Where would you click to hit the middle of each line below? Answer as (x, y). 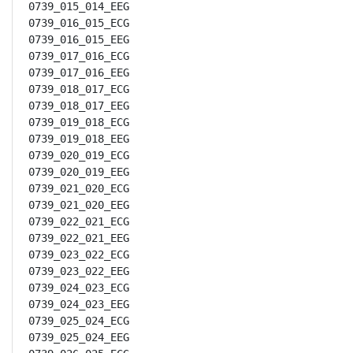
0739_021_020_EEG (79, 205)
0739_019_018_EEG (79, 139)
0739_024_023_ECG (79, 288)
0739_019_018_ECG (79, 122)
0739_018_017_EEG (79, 106)
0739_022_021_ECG (79, 221)
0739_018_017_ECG (79, 89)
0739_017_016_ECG (79, 56)
